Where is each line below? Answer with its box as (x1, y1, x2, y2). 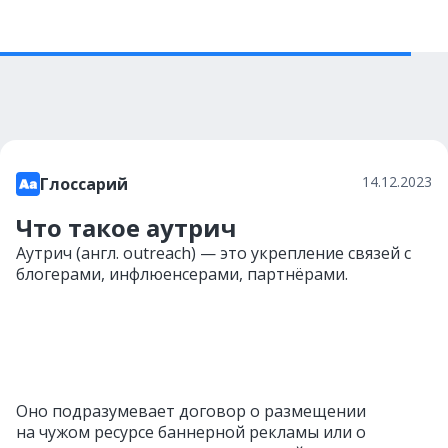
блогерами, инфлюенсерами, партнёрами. (16, 263, 348, 285)
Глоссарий (40, 173, 128, 195)
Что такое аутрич (16, 211, 237, 244)
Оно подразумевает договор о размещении (16, 400, 366, 422)
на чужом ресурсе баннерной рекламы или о (16, 421, 366, 443)
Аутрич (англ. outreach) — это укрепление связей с (16, 242, 411, 264)
